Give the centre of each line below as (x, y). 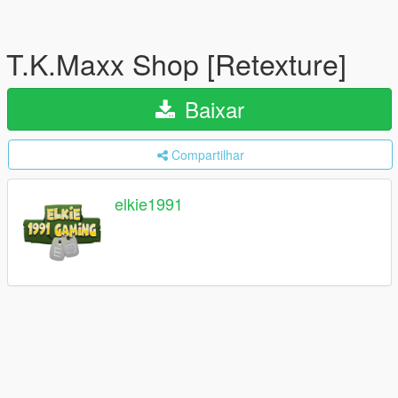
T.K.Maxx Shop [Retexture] (176, 63)
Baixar (211, 109)
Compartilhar (207, 155)
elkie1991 (149, 204)
